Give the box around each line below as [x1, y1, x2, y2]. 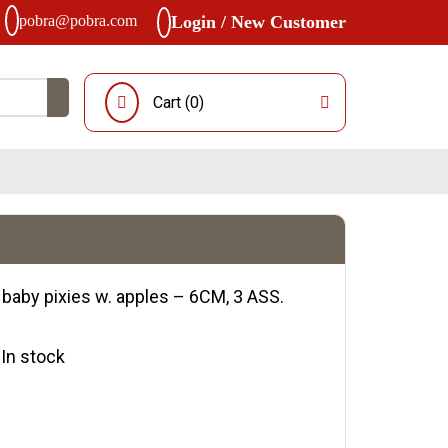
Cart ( [152, 92, 190, 112]
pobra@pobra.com [19, 12, 137, 29]
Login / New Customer [171, 12, 346, 32]
